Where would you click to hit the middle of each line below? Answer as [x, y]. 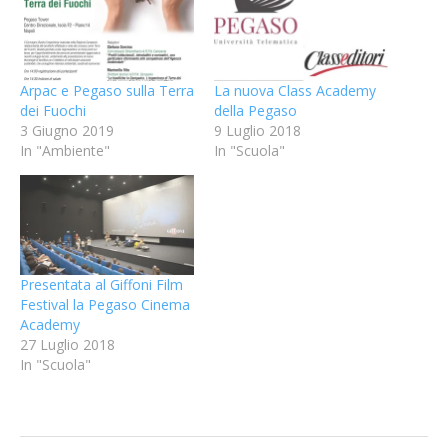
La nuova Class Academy [295, 91]
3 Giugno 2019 [67, 131]
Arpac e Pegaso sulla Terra [107, 91]
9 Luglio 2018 [257, 131]
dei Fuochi [53, 111]
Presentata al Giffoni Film [101, 284]
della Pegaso [255, 111]
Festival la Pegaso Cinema [105, 304]
